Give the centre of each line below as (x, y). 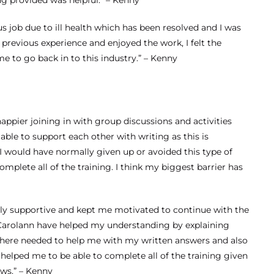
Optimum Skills (194, 49)
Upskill (254, 69)
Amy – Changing (194, 258)
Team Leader (210, 69)
